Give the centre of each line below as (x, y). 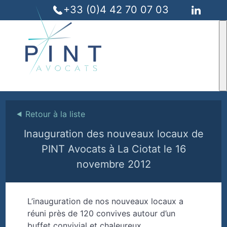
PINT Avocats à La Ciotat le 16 (113, 149)
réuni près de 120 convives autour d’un (101, 214)
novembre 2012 (113, 164)
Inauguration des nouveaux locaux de (113, 134)
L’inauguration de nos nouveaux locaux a (105, 201)
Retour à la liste (55, 114)
